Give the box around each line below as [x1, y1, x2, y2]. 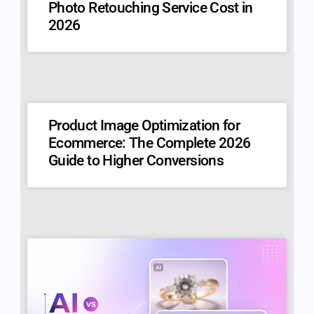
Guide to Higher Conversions [48, 152, 224, 170]
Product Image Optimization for [48, 117, 240, 135]
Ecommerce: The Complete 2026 [48, 135, 251, 152]
